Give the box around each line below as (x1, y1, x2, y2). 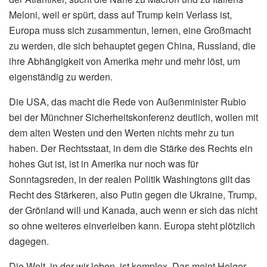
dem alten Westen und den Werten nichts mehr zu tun (9, 125, 234, 139)
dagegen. (9, 234, 49, 248)
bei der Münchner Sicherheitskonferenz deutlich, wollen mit (9, 110, 258, 124)
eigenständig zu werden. (9, 69, 113, 83)
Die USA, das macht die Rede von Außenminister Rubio (9, 94, 246, 108)
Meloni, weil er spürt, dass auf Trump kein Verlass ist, (9, 7, 232, 21)
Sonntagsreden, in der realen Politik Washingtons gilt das (9, 172, 250, 186)
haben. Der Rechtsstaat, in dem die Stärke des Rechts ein (9, 141, 253, 155)
